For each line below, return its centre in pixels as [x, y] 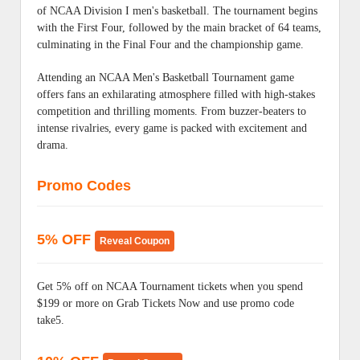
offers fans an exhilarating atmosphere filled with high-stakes [176, 94]
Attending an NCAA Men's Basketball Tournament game [166, 78]
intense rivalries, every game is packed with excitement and [172, 128]
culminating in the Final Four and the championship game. [170, 45]
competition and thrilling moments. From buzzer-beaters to [172, 111]
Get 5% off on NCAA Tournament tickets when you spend [170, 286]
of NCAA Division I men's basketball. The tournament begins [177, 11]
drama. [53, 145]
